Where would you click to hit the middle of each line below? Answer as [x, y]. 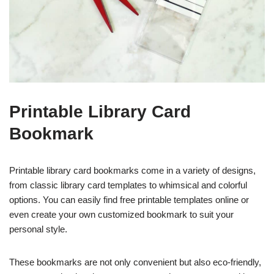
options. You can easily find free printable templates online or [129, 199]
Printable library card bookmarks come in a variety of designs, [132, 170]
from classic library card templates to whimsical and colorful [128, 185]
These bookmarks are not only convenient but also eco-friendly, [135, 262]
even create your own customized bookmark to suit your [121, 214]
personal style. [38, 229]
